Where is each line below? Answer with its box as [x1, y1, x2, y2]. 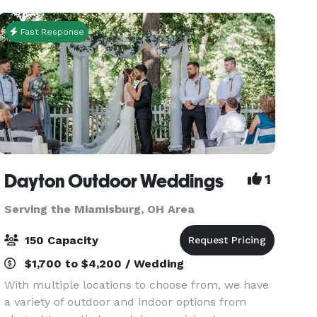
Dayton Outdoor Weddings [4, 171, 224, 192]
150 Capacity [21, 234, 99, 247]
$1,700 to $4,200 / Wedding [21, 257, 185, 270]
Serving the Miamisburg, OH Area [4, 202, 195, 216]
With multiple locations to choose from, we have [4, 278, 270, 292]
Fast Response [18, 27, 85, 37]
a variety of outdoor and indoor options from [4, 295, 247, 309]
